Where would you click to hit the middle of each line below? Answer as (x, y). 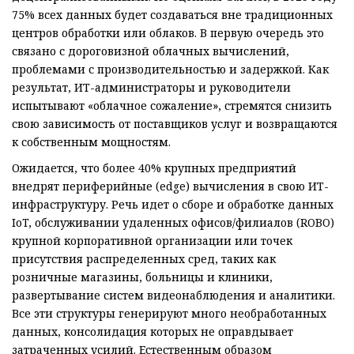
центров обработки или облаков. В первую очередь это (168, 33)
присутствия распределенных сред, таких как (144, 259)
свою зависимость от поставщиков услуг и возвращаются (175, 124)
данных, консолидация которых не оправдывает (153, 332)
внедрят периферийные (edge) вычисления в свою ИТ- (170, 186)
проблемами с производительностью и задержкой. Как (170, 70)
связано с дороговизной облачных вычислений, (151, 51)
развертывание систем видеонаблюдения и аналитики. (173, 296)
